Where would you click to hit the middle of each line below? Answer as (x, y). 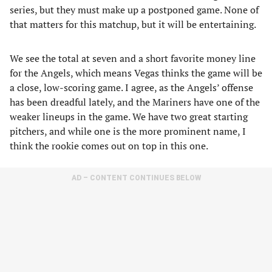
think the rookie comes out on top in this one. (109, 146)
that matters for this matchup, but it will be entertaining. (133, 24)
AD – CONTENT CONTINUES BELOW (136, 178)
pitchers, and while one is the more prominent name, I (128, 131)
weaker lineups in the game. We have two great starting (129, 117)
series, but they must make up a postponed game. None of (134, 10)
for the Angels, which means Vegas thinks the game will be (136, 73)
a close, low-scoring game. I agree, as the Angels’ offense (131, 87)
